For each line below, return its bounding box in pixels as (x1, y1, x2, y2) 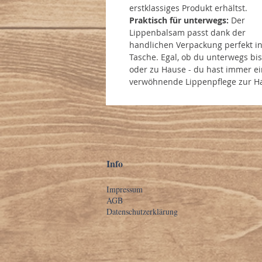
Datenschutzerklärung (106, 206, 178, 218)
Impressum (106, 184, 143, 195)
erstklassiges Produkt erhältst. (129, 2, 247, 14)
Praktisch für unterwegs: (129, 15, 229, 26)
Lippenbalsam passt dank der (129, 27, 246, 39)
